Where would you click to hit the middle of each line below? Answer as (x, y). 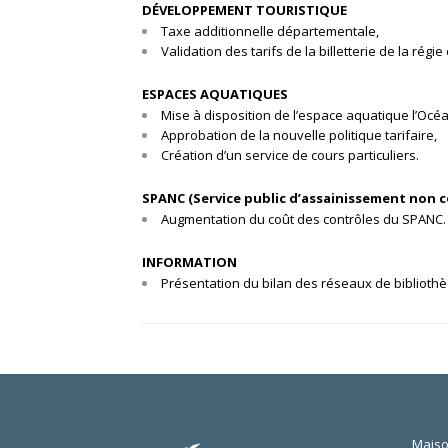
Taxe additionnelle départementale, (270, 30)
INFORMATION (189, 261)
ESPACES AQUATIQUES (215, 93)
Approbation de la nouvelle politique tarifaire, (299, 134)
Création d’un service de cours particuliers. (290, 154)
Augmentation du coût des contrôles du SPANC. (303, 218)
